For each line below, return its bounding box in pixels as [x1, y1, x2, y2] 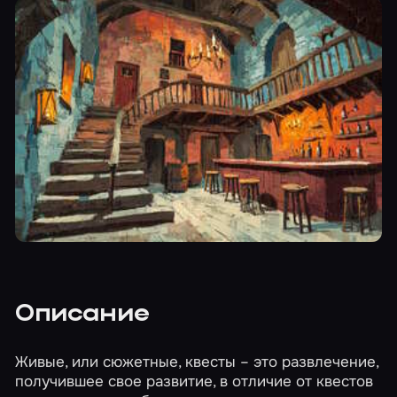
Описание [15, 303, 150, 328]
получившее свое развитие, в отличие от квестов [15, 370, 374, 391]
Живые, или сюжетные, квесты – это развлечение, [15, 351, 379, 371]
